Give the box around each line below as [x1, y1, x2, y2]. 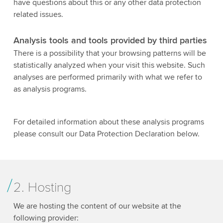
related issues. [13, 9, 63, 19]
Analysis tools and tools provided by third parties [13, 34, 207, 46]
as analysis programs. [13, 84, 87, 95]
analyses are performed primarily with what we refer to [13, 72, 202, 83]
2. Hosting [13, 179, 71, 196]
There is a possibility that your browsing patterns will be [13, 48, 206, 59]
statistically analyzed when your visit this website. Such [13, 60, 205, 71]
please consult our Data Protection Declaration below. [13, 129, 200, 139]
